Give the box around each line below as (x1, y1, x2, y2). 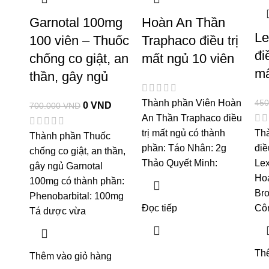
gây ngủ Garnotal (29, 161, 103, 172)
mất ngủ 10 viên (142, 51, 235, 67)
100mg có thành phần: (29, 176, 124, 187)
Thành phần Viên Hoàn (142, 98, 242, 109)
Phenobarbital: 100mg (29, 191, 124, 202)
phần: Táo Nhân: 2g (142, 143, 227, 154)
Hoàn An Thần (142, 15, 226, 31)
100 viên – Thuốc (29, 33, 129, 49)
